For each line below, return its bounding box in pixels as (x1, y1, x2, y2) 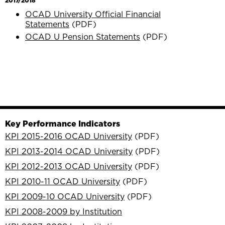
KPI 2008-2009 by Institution (5, 205, 122, 217)
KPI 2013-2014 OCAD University (5, 145, 133, 157)
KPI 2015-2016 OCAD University (5, 130, 132, 142)
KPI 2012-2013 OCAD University (5, 160, 132, 172)
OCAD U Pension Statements (25, 31, 140, 43)
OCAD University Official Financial (25, 9, 161, 20)
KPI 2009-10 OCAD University (5, 190, 125, 202)
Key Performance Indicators (5, 118, 120, 130)
